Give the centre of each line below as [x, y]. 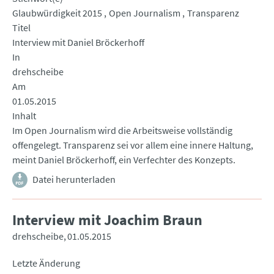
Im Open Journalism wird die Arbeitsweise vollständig [122, 131]
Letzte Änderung [46, 263]
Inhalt [24, 116]
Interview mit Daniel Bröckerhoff [78, 43]
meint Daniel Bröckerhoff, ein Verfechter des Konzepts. [124, 160]
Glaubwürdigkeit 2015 [57, 13]
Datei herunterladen [74, 180]
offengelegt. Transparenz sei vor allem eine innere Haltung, [133, 145]
